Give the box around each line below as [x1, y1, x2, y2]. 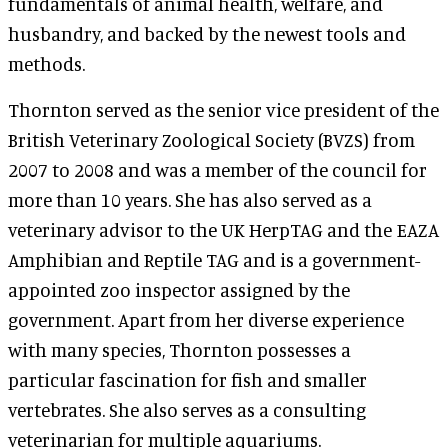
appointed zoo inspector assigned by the [8, 278, 350, 301]
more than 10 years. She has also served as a [8, 188, 372, 211]
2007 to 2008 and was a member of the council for [8, 158, 427, 181]
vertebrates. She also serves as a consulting [8, 398, 366, 421]
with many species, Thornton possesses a [8, 338, 351, 361]
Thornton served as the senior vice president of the [8, 98, 439, 121]
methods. [8, 52, 85, 75]
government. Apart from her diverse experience [8, 308, 404, 331]
